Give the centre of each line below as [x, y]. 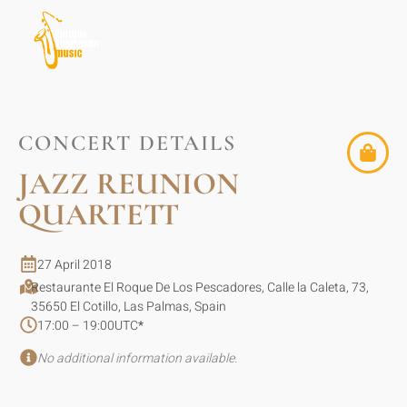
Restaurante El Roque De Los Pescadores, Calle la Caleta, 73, [200, 288]
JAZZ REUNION [129, 184]
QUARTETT [99, 215]
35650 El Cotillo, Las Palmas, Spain [129, 307]
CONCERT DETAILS [127, 143]
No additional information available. [137, 358]
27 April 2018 [74, 265]
